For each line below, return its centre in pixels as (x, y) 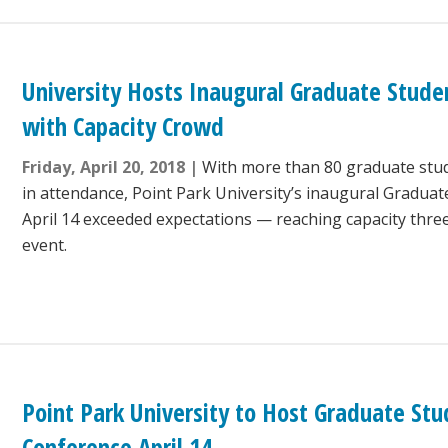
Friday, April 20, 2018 (104, 167)
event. (47, 245)
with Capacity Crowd (123, 126)
